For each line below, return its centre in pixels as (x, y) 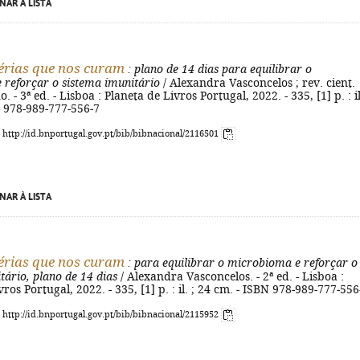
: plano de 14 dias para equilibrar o (218, 69)
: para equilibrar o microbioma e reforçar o (241, 263)
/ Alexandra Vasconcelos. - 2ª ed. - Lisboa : (231, 276)
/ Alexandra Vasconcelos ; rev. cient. (258, 83)
